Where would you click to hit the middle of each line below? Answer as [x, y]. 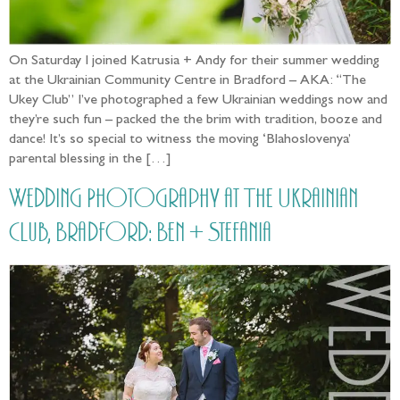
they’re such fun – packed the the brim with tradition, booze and [196, 120]
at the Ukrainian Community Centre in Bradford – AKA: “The [187, 81]
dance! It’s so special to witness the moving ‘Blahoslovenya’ [180, 140]
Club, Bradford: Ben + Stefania [140, 233]
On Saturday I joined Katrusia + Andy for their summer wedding [194, 61]
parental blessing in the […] [90, 159]
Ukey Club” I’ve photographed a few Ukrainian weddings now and [198, 100]
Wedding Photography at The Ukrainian [183, 200]
